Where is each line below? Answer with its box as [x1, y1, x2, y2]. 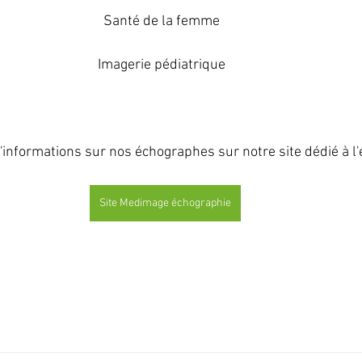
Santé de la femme [103, 12, 220, 30]
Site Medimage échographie [99, 196, 231, 210]
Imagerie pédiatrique [98, 56, 225, 74]
